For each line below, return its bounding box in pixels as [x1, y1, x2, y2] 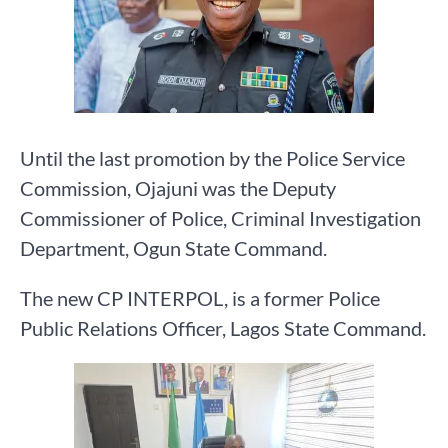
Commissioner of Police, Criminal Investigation [20, 206, 421, 231]
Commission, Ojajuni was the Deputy [20, 176, 336, 201]
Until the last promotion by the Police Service [20, 146, 405, 171]
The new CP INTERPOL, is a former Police [20, 286, 380, 311]
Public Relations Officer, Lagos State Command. [20, 316, 426, 341]
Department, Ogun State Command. [20, 236, 327, 261]
